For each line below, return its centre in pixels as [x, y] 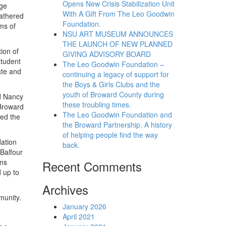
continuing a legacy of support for [116, 74]
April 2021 [78, 216]
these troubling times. [97, 104]
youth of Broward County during [113, 94]
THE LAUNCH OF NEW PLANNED [117, 44]
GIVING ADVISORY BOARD [106, 54]
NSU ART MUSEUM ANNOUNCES [118, 34]
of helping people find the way [110, 135]
